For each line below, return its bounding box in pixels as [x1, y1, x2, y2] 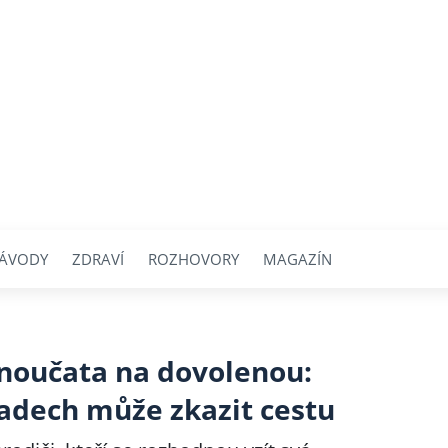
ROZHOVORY [148, 248, 239, 269]
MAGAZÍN [263, 248, 332, 269]
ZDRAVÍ [72, 248, 124, 269]
